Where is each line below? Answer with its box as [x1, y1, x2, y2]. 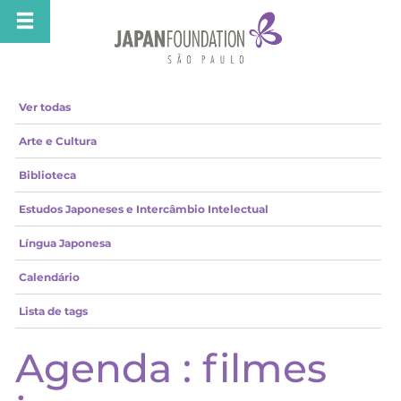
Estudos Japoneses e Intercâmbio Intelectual [19, 202, 269, 217]
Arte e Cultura [19, 134, 97, 149]
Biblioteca [19, 168, 76, 183]
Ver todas [19, 100, 71, 115]
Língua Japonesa [19, 236, 111, 251]
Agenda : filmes [15, 344, 327, 393]
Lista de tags [19, 304, 88, 319]
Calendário [19, 270, 80, 285]
